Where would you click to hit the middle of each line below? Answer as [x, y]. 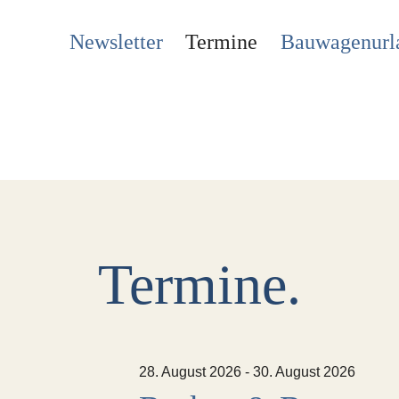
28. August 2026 [190, 371]
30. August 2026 [304, 371]
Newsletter [116, 41]
